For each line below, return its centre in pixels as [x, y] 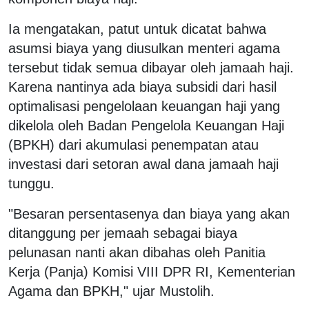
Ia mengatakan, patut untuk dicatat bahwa [137, 29]
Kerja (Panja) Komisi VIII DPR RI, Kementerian [152, 271]
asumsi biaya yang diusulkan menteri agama [144, 48]
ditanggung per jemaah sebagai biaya [123, 233]
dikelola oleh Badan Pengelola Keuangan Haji [146, 125]
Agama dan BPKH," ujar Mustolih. [111, 291]
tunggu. [31, 183]
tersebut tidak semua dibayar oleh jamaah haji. [151, 67]
